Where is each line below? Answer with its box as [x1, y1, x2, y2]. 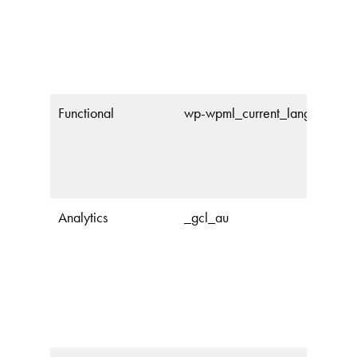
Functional [57, 104, 114, 122]
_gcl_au [183, 208, 229, 226]
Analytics [57, 208, 108, 226]
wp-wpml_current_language [183, 104, 339, 122]
